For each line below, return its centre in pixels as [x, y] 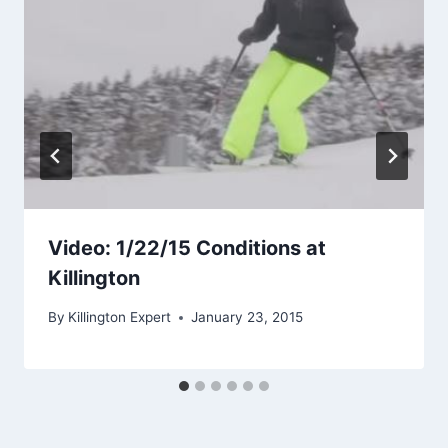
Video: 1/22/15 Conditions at [187, 248]
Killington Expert [120, 317]
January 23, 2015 [247, 317]
